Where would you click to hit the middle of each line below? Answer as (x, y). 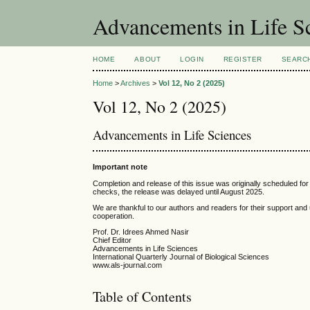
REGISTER (243, 59)
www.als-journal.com (128, 265)
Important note (120, 167)
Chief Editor (112, 240)
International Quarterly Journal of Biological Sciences (181, 256)
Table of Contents (143, 297)
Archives (136, 83)
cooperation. (114, 216)
